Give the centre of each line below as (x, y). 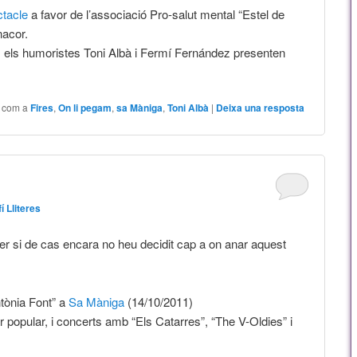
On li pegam (85, 108)
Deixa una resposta (261, 108)
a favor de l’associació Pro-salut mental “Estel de (156, 14)
